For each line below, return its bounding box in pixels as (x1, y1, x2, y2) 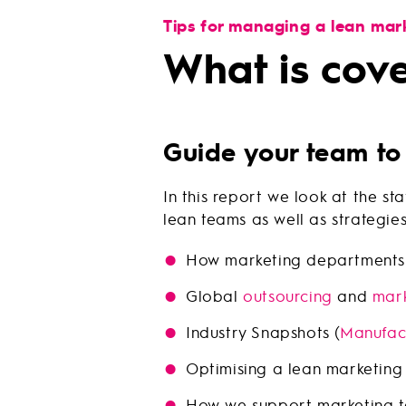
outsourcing (243, 285, 333, 305)
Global (186, 285, 244, 305)
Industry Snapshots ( (186, 321, 341, 342)
